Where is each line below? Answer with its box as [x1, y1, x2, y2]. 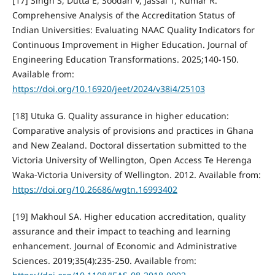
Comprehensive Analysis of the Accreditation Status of [12, 9, 235, 21]
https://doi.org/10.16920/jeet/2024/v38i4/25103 [12, 83, 205, 95]
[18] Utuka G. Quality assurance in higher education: [12, 110, 229, 122]
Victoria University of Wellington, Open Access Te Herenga [12, 154, 252, 166]
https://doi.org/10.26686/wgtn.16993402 [12, 184, 177, 196]
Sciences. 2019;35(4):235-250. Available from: [12, 255, 196, 267]
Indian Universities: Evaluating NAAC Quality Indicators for [12, 24, 255, 36]
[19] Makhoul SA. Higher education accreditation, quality [12, 211, 246, 223]
